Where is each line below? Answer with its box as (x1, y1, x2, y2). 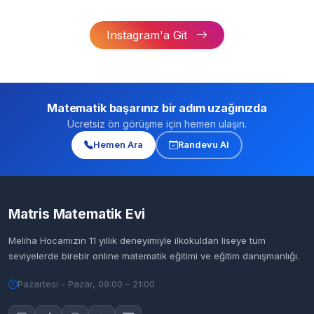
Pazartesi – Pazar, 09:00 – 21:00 (18, 279, 155, 290)
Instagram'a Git (107, 27, 191, 42)
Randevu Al (177, 139, 229, 151)
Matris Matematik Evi (8, 205, 146, 222)
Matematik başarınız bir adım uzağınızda (47, 100, 267, 115)
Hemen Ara (93, 139, 143, 151)
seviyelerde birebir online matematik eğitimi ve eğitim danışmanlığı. (8, 250, 299, 262)
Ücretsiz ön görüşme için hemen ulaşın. (67, 117, 247, 130)
